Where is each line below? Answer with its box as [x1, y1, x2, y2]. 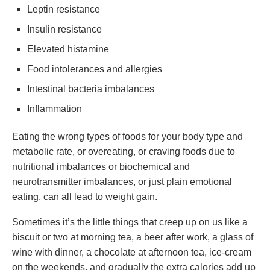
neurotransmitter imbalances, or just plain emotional [12, 177, 232, 187]
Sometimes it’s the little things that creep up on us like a [12, 217, 248, 227]
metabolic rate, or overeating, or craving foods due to [12, 146, 235, 157]
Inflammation [27, 104, 82, 114]
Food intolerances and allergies [27, 64, 162, 74]
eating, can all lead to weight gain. [12, 192, 157, 202]
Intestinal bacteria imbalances [27, 84, 154, 94]
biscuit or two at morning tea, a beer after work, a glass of [12, 232, 253, 242]
